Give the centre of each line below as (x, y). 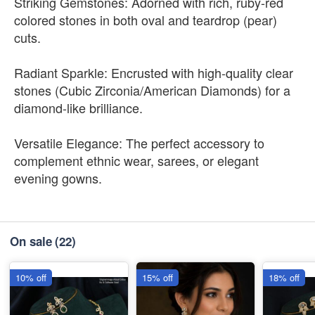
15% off (157, 277)
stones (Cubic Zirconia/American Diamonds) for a (152, 90)
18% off (284, 277)
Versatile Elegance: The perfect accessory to (139, 143)
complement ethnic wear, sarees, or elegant (136, 160)
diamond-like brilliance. (78, 108)
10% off (31, 277)
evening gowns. (58, 178)
